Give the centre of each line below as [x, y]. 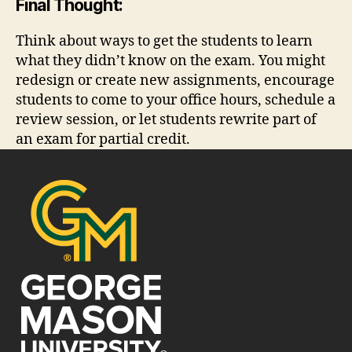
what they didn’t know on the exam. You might [170, 60]
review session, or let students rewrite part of [166, 119]
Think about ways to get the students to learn [164, 41]
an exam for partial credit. [103, 139]
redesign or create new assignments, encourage [175, 80]
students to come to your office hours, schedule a [176, 100]
